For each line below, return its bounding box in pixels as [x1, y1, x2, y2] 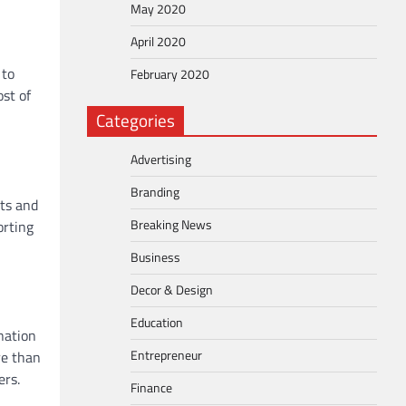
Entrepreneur [130, 345, 202, 365]
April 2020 [130, 32, 186, 52]
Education [130, 313, 183, 333]
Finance [130, 378, 172, 398]
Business [130, 247, 180, 267]
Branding [130, 182, 179, 202]
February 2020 [130, 64, 209, 84]
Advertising [130, 150, 191, 169]
